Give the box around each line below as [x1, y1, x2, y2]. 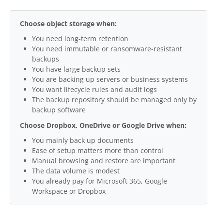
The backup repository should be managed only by [32, 95, 197, 105]
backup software [32, 105, 86, 115]
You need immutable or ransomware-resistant [32, 44, 182, 54]
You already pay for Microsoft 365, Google [32, 176, 167, 186]
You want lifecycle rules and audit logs [32, 85, 157, 94]
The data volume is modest [32, 166, 120, 176]
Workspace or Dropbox [32, 186, 106, 196]
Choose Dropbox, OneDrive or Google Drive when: [20, 120, 186, 130]
